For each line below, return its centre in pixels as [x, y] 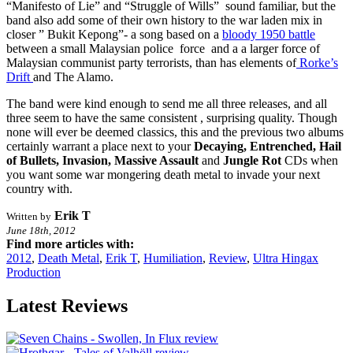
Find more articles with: [70, 243]
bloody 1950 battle [269, 34]
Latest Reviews [67, 305]
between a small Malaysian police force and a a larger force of [163, 48]
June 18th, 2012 [41, 230]
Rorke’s [317, 62]
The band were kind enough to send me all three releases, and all [167, 103]
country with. [39, 188]
